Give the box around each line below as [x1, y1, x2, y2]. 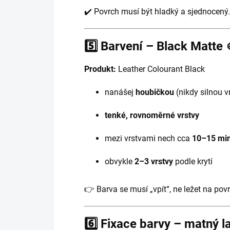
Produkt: [84, 64, 116, 74]
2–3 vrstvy [135, 156, 173, 166]
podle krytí [173, 156, 213, 166]
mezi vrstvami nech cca [105, 133, 192, 143]
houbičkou [136, 87, 174, 97]
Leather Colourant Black [116, 64, 205, 74]
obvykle [105, 156, 135, 166]
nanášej [105, 87, 136, 97]
